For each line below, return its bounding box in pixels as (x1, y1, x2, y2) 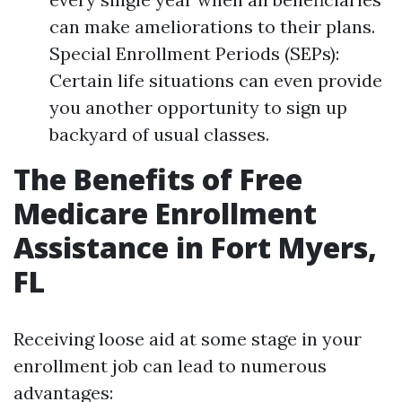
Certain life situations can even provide (49, 69, 382, 92)
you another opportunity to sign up (49, 96, 347, 118)
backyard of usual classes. (49, 123, 269, 145)
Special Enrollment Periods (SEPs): (49, 42, 339, 65)
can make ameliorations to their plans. (49, 15, 375, 38)
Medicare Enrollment (13, 194, 317, 232)
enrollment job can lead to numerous (13, 354, 327, 377)
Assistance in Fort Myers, (13, 228, 377, 267)
